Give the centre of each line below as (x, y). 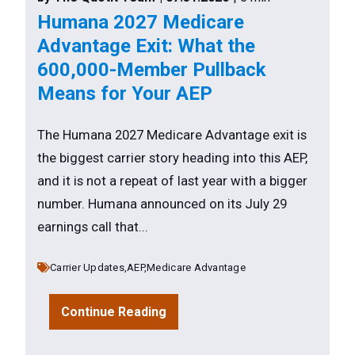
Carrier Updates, (89, 267)
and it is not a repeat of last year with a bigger (172, 181)
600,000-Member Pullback (152, 69)
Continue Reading (114, 311)
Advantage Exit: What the (146, 46)
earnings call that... (93, 227)
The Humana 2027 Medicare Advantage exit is (172, 136)
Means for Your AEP (125, 93)
